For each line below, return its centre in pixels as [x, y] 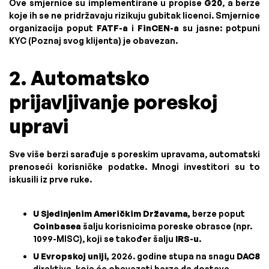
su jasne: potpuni [219, 28]
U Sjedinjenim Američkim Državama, [112, 213]
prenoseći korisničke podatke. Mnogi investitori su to [134, 167]
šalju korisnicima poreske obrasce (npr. [167, 226]
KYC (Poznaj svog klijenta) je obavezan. [93, 41]
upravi [39, 126]
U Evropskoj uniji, [71, 256]
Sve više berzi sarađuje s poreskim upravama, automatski [134, 154]
